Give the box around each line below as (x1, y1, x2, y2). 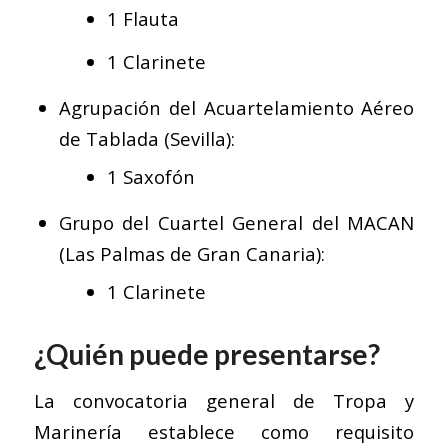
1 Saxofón (107, 164, 196, 190)
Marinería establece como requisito (33, 418, 415, 444)
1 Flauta (107, 6, 180, 32)
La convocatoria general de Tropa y (33, 387, 415, 413)
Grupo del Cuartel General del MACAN (58, 210, 415, 236)
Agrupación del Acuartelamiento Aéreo (58, 95, 415, 121)
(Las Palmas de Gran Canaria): (58, 241, 325, 267)
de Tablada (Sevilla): (58, 126, 235, 152)
